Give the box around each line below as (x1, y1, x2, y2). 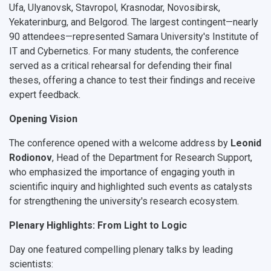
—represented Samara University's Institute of (65, 31, 259, 43)
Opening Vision (9, 113, 77, 125)
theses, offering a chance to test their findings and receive (9, 74, 255, 87)
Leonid (230, 137, 261, 149)
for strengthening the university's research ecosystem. (9, 195, 239, 207)
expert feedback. (9, 89, 80, 101)
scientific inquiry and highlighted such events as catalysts (9, 181, 252, 193)
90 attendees (9, 31, 65, 43)
